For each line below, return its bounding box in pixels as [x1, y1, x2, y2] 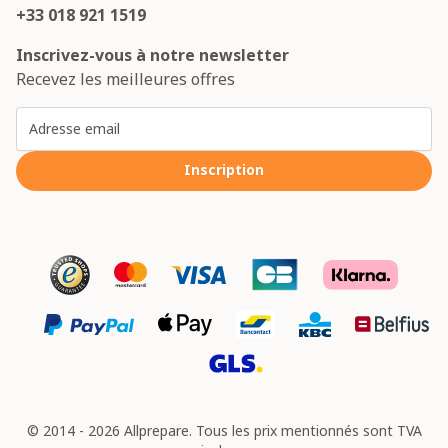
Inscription [184, 159, 264, 179]
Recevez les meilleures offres [16, 67, 235, 90]
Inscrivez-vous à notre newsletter [16, 43, 289, 66]
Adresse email [222, 106, 337, 129]
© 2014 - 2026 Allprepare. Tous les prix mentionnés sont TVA [26, 421, 422, 441]
